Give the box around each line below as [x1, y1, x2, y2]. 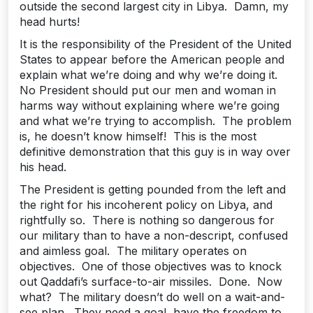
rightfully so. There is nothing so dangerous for [20, 213, 275, 227]
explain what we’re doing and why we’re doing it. [20, 68, 281, 82]
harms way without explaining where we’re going [20, 99, 279, 112]
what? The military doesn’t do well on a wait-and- [20, 290, 285, 304]
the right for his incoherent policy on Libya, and [20, 198, 272, 212]
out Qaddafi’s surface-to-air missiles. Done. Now [20, 275, 282, 289]
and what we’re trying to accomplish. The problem [20, 114, 291, 128]
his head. [20, 160, 66, 174]
